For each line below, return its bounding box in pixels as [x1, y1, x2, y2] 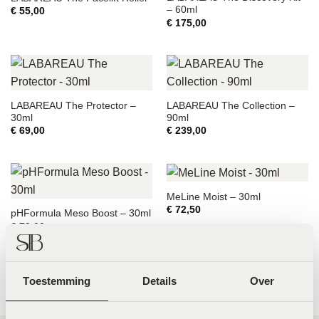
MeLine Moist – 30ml [166, 191, 261, 202]
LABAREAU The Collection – [166, 100, 295, 111]
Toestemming [23, 274, 91, 287]
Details [142, 274, 177, 287]
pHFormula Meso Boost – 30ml [10, 208, 151, 219]
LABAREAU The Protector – [10, 100, 136, 111]
